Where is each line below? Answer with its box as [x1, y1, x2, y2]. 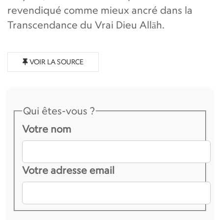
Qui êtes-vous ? [23, 104, 95, 117]
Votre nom [22, 122, 71, 135]
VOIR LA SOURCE [28, 57, 83, 66]
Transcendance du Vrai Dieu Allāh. [7, 18, 165, 31]
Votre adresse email [22, 164, 114, 176]
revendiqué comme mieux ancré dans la [7, 3, 192, 16]
